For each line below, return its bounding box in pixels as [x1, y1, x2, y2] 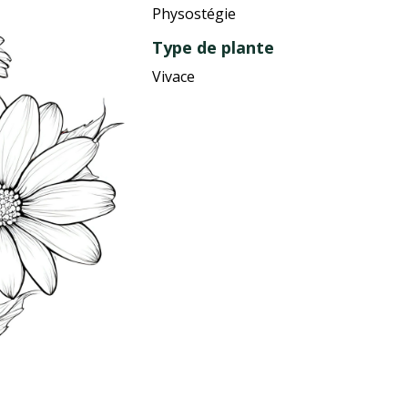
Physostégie [152, 4, 237, 25]
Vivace [152, 66, 196, 87]
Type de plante [152, 36, 275, 59]
